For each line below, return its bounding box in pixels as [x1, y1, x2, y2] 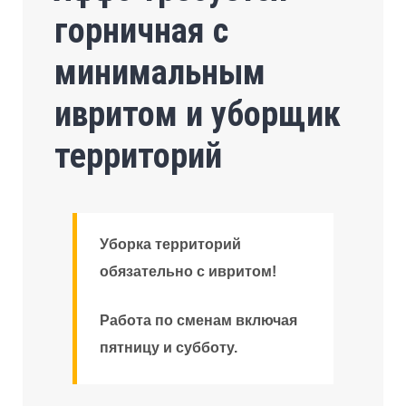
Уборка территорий [100, 236, 242, 252]
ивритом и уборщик [54, 93, 342, 134]
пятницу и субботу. [100, 339, 238, 355]
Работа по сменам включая [100, 312, 298, 328]
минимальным [54, 52, 266, 92]
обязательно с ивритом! [100, 263, 277, 279]
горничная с [54, 10, 229, 51]
